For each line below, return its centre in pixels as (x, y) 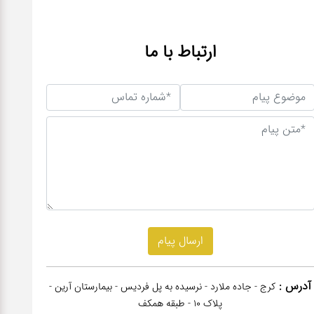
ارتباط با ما (180, 52)
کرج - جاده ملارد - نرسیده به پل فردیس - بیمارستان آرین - (163, 287)
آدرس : (295, 287)
